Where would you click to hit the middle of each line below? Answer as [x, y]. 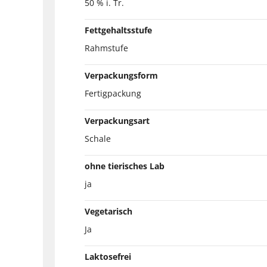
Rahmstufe [106, 48]
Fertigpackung [113, 93]
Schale [98, 138]
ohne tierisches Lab [125, 166]
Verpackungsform [121, 75]
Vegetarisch [108, 211]
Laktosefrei [108, 256]
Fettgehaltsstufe [118, 30]
